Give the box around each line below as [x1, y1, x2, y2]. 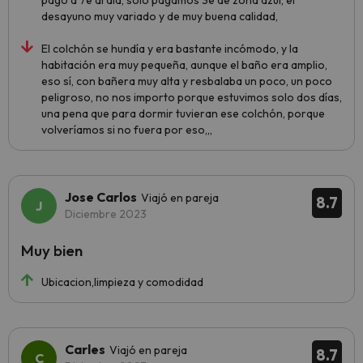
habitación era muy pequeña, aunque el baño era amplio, [41, 58, 327, 72]
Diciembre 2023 [65, 207, 147, 221]
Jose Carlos [65, 189, 137, 205]
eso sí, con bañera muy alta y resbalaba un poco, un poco [41, 74, 332, 88]
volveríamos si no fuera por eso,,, [41, 122, 212, 137]
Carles [65, 341, 105, 357]
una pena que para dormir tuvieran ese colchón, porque [41, 106, 325, 121]
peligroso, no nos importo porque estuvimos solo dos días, [41, 90, 342, 105]
